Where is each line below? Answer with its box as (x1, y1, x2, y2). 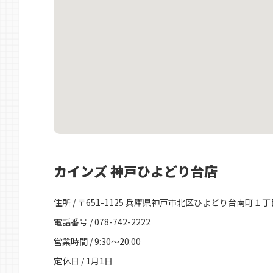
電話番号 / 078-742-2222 (54, 216, 151, 228)
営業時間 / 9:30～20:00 (54, 235, 141, 247)
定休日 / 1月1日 (54, 255, 113, 267)
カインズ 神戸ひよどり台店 (54, 161, 218, 180)
